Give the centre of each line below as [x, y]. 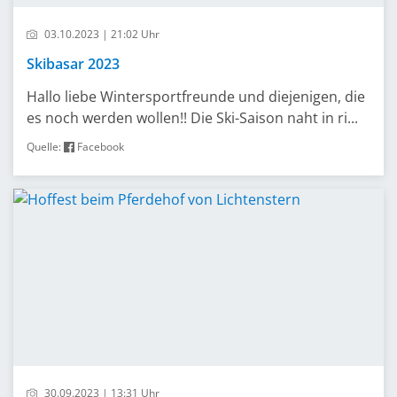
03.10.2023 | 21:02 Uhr [101, 34]
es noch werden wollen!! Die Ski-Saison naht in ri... [192, 118]
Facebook [99, 147]
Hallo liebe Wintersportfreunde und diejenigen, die [196, 97]
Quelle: [45, 147]
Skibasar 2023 [73, 64]
